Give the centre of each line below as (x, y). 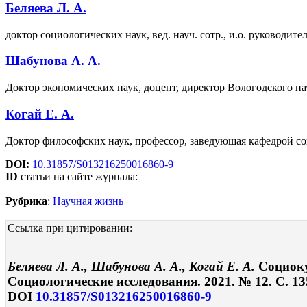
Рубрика (26, 201)
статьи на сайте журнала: (78, 176)
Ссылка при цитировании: (70, 228)
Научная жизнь (88, 201)
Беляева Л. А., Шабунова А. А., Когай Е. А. (133, 267)
